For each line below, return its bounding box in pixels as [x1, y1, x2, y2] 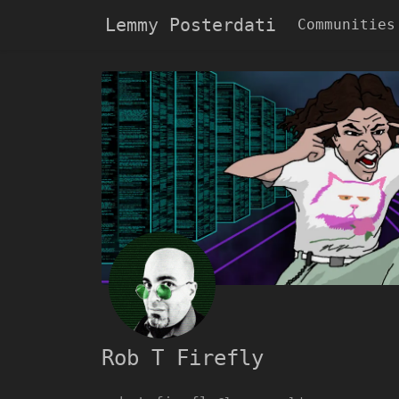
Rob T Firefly [102, 346, 264, 370]
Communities [297, 16, 395, 33]
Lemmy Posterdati [105, 14, 276, 36]
